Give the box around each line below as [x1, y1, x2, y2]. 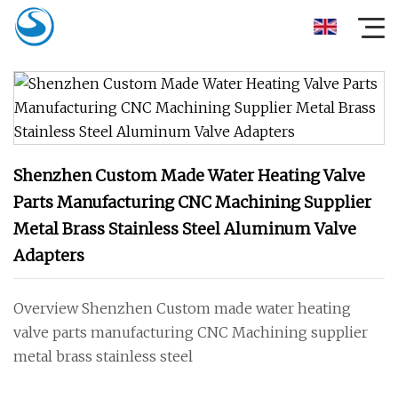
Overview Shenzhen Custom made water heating [13, 299, 351, 317]
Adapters [13, 245, 84, 266]
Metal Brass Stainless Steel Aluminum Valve [13, 219, 356, 239]
